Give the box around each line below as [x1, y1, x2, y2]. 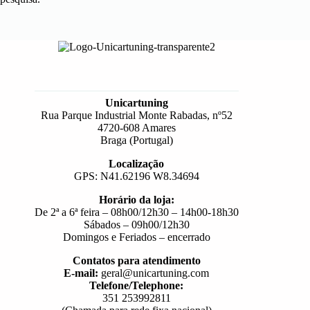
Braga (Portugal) [100, 134, 173, 147]
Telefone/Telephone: [89, 280, 184, 292]
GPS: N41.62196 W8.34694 [73, 170, 199, 183]
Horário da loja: [98, 194, 174, 206]
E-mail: [64, 267, 99, 280]
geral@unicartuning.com [98, 267, 210, 280]
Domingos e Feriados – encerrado [62, 231, 210, 244]
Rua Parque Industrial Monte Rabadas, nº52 [40, 109, 232, 122]
